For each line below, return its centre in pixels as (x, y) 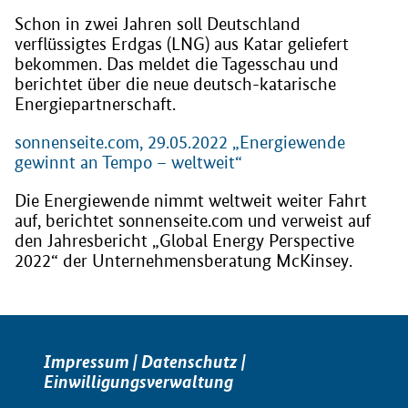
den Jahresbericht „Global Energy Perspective (184, 240)
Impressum (87, 361)
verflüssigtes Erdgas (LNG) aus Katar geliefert (182, 44)
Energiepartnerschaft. (95, 104)
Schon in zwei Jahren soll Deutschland (158, 24)
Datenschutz (189, 361)
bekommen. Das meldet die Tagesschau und (177, 64)
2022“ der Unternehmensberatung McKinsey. (184, 260)
